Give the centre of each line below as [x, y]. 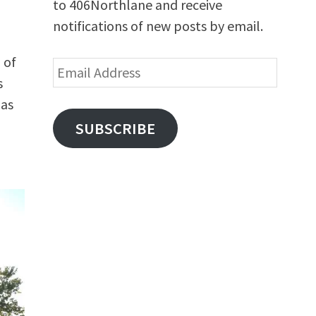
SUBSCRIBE [115, 128]
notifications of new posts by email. [158, 26]
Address [75, 89]
